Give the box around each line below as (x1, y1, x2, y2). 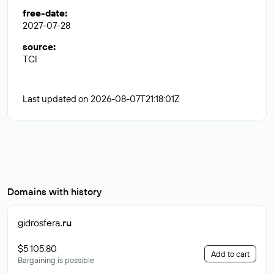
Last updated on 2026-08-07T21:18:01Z (23, 93, 180, 105)
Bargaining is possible (18, 255, 94, 265)
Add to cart (211, 249, 250, 259)
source (23, 41, 53, 53)
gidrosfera (18, 217, 60, 229)
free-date (23, 7, 65, 19)
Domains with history (7, 185, 102, 198)
